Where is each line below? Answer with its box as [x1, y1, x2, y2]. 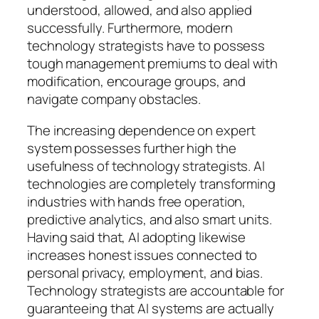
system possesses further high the [27, 138, 236, 157]
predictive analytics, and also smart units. [27, 209, 272, 229]
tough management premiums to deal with [27, 54, 278, 73]
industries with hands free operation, [27, 192, 246, 211]
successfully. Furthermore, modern [27, 19, 233, 38]
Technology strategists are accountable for [27, 281, 284, 300]
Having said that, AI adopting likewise [27, 227, 246, 246]
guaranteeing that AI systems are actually [27, 298, 274, 318]
